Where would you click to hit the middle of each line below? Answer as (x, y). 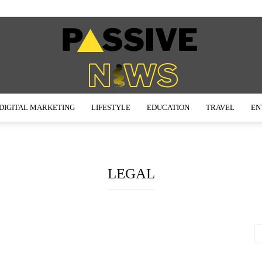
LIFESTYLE (111, 108)
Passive (145, 131)
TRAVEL (220, 108)
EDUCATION (168, 108)
